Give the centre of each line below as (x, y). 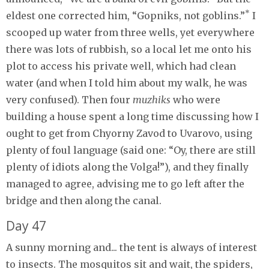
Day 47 (26, 225)
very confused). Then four (69, 99)
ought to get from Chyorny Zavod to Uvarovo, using (129, 133)
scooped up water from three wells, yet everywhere (130, 32)
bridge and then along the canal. (84, 200)
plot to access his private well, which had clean (121, 66)
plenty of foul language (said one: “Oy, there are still (131, 150)
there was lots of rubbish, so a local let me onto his (129, 49)
